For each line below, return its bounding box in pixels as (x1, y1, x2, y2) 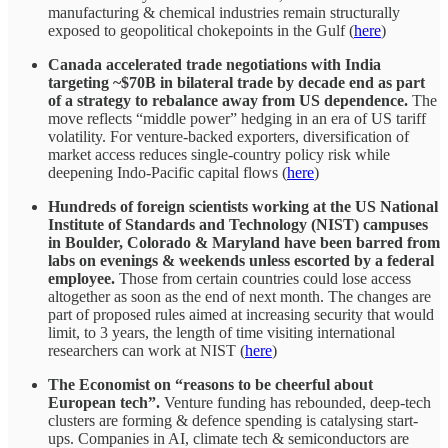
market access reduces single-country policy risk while (48, 146, 390, 164)
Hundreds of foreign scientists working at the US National (48, 198, 438, 216)
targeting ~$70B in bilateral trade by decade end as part (48, 74, 425, 92)
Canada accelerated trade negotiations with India (48, 56, 381, 74)
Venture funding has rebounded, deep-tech (160, 394, 431, 412)
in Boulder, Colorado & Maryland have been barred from (48, 234, 440, 252)
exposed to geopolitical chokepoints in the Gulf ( (48, 22, 354, 40)
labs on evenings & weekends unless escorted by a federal (48, 252, 434, 270)
